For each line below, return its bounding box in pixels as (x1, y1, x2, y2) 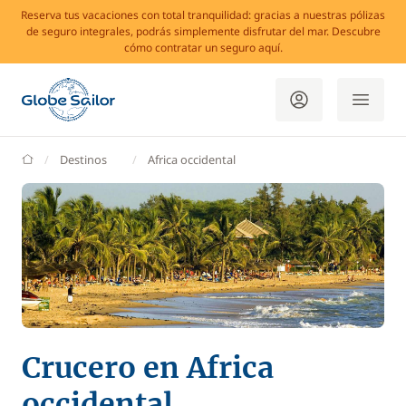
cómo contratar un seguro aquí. (123, 40, 283, 55)
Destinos (60, 151, 107, 168)
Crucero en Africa (22, 350, 274, 386)
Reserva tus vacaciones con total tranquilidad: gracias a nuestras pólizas (21, 7, 385, 23)
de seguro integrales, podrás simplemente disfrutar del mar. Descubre (25, 24, 381, 39)
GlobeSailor (33, 150, 94, 167)
